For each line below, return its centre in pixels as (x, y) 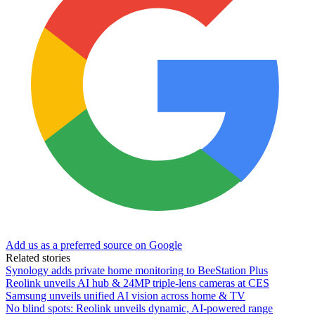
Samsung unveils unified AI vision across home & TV (126, 296)
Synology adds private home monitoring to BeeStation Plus (137, 271)
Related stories (38, 258)
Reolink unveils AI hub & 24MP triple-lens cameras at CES (137, 283)
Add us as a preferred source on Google (94, 245)
